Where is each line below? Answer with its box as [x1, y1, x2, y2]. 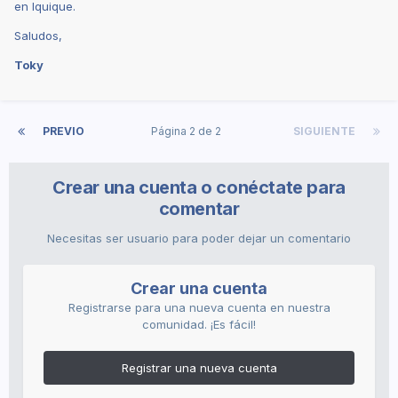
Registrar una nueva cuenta [121, 360, 277, 375]
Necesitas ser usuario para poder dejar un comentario [47, 230, 351, 245]
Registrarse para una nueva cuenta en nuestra [68, 299, 330, 314]
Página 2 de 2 [151, 123, 227, 138]
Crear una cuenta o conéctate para [52, 176, 346, 198]
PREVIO [43, 123, 84, 138]
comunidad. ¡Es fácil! [142, 316, 256, 331]
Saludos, [14, 28, 62, 43]
